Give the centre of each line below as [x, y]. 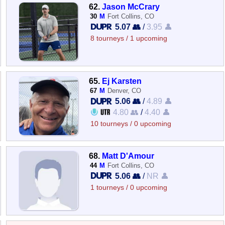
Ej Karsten [122, 81]
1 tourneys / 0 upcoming [129, 187]
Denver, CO [125, 91]
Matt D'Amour [128, 155]
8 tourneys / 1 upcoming [129, 38]
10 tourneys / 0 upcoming [131, 124]
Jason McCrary [131, 7]
